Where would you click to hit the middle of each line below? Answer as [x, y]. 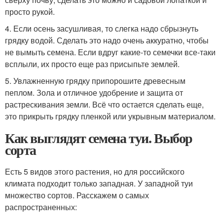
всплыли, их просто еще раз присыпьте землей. [92, 64]
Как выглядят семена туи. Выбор [99, 138]
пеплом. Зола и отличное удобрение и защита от [94, 92]
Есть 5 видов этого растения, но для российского [95, 171]
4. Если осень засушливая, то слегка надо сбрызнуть [102, 28]
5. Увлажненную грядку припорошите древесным [95, 81]
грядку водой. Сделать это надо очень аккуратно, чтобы [107, 40]
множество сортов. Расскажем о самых [77, 195]
